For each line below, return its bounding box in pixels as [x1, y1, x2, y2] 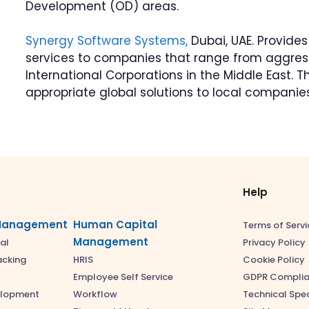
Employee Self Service [73, 270, 173, 283]
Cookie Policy [243, 252, 305, 266]
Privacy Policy [243, 235, 306, 249]
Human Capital [73, 217, 157, 232]
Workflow [73, 288, 117, 301]
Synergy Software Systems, [26, 32, 188, 49]
